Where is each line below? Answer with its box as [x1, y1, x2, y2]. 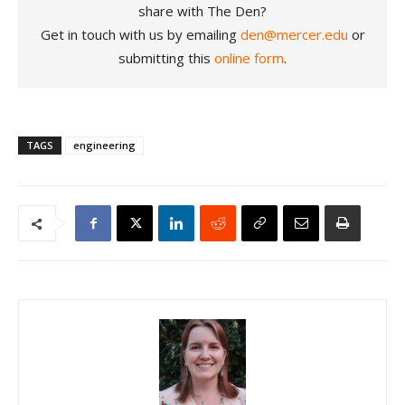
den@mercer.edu [240, 25, 348, 43]
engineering [73, 138, 136, 152]
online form [214, 49, 284, 67]
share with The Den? [138, 2, 267, 20]
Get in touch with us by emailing [40, 25, 240, 43]
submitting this [118, 49, 214, 67]
